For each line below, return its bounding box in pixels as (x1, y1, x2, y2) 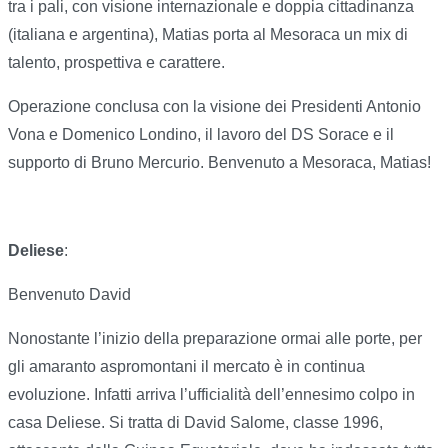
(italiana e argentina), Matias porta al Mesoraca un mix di (8, 26, 408, 44)
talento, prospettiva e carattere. (8, 54, 225, 72)
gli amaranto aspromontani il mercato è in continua (8, 358, 365, 376)
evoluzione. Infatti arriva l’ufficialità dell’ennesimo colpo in (8, 386, 415, 404)
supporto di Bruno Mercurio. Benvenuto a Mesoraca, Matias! (8, 154, 431, 172)
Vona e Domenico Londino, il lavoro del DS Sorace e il (8, 126, 394, 144)
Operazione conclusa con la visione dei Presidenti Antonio (8, 98, 421, 116)
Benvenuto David (8, 286, 131, 304)
